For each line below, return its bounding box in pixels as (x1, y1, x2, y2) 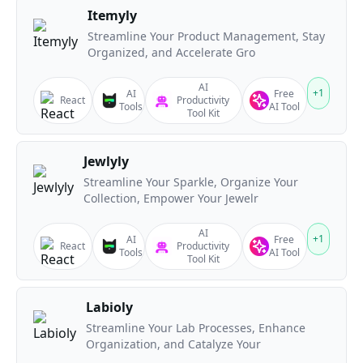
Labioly (86, 298, 133, 316)
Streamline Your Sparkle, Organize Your (83, 174, 298, 190)
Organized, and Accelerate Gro (88, 45, 255, 60)
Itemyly (88, 6, 137, 24)
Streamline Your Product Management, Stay (88, 28, 325, 44)
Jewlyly (83, 152, 129, 170)
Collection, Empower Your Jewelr (83, 190, 258, 206)
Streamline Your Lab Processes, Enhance (86, 320, 305, 335)
